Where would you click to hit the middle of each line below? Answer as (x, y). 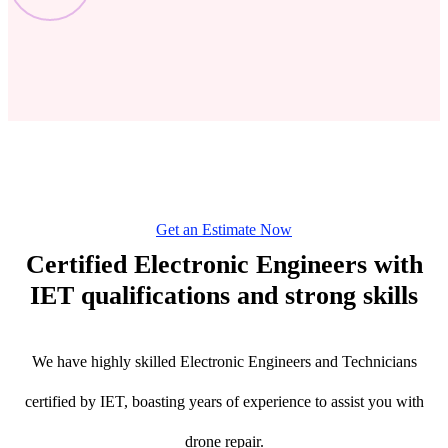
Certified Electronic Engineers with (224, 264)
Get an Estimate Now (224, 229)
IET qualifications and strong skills (224, 295)
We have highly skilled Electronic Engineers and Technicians (224, 361)
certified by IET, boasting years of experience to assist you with (224, 401)
